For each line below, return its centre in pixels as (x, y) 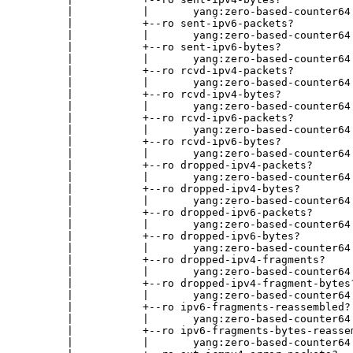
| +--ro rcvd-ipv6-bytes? (149, 142)
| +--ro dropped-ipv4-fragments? (171, 260)
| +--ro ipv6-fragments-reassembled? (184, 307)
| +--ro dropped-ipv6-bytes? (158, 236)
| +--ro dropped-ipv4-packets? (165, 165)
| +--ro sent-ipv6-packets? (155, 24)
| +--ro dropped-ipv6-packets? (165, 213)
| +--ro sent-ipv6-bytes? (149, 47)
